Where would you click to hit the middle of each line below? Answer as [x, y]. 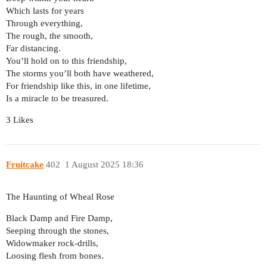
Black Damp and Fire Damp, [59, 218]
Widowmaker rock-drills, [52, 243]
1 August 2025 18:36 [104, 164]
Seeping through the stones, [58, 231]
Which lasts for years [45, 11]
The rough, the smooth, [49, 36]
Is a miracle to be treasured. [57, 99]
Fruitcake [25, 164]
